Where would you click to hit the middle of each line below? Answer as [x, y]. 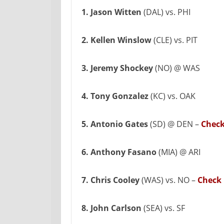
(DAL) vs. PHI [166, 12]
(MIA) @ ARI [179, 152]
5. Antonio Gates [116, 124]
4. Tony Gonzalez [116, 96]
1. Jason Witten [111, 12]
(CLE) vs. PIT [174, 40]
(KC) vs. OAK [173, 96]
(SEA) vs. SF [163, 208]
